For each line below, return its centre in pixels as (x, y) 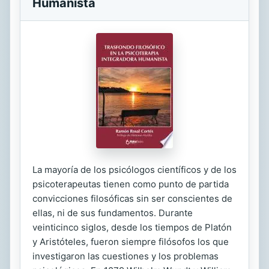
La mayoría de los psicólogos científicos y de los (134, 170)
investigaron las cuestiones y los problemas (125, 256)
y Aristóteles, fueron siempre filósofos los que (131, 242)
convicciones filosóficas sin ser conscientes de (132, 198)
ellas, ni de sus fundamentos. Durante (113, 213)
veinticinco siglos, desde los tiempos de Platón (132, 227)
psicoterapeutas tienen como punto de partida (131, 184)
